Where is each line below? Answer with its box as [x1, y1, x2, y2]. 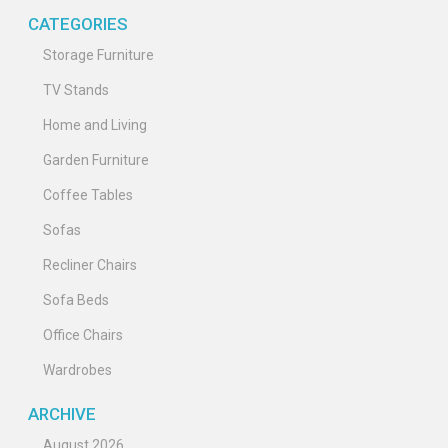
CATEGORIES [28, 14, 128, 34]
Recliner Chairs [43, 257, 137, 273]
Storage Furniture [43, 47, 154, 63]
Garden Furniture [43, 152, 149, 168]
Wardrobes [43, 362, 112, 378]
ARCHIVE [28, 403, 96, 424]
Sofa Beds [43, 292, 109, 308]
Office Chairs [43, 327, 123, 343]
